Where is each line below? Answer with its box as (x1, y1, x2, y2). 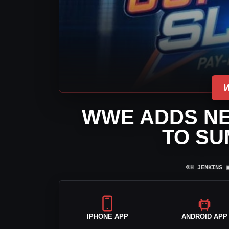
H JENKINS (190, 164, 222, 171)
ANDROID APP (181, 212, 227, 220)
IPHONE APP (86, 212, 128, 220)
